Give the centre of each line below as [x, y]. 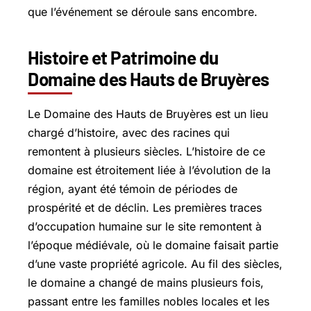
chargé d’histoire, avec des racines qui [129, 132]
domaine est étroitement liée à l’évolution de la [149, 170]
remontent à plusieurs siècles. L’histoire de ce [146, 151]
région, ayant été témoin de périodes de [133, 188]
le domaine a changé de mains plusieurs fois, [146, 282]
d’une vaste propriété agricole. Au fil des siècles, [155, 263]
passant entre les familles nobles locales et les [149, 301]
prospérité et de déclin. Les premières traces [145, 207]
